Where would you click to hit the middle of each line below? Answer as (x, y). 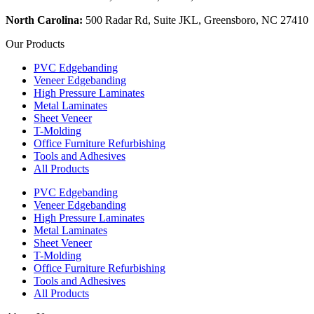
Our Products (35, 43)
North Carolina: (46, 20)
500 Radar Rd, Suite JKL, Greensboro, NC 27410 (197, 20)
